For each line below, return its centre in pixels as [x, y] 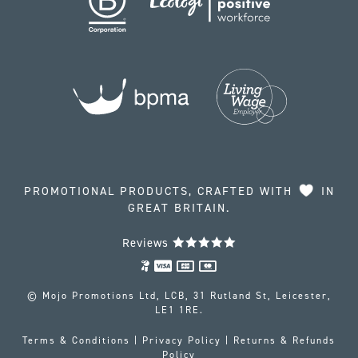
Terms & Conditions [76, 340]
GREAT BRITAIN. [179, 207]
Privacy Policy [182, 340]
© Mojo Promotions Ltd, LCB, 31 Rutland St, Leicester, [179, 295]
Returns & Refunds [284, 340]
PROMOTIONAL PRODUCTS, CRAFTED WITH [160, 191]
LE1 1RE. [179, 310]
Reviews [147, 243]
